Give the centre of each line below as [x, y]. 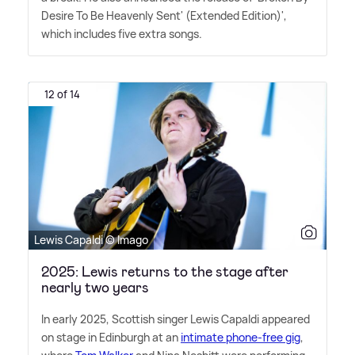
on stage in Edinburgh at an [111, 338]
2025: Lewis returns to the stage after [165, 272]
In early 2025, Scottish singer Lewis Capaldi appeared [176, 319]
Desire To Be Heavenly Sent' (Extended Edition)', [164, 15]
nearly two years [95, 288]
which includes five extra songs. [122, 33]
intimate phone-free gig [240, 338]
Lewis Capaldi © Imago [91, 240]
